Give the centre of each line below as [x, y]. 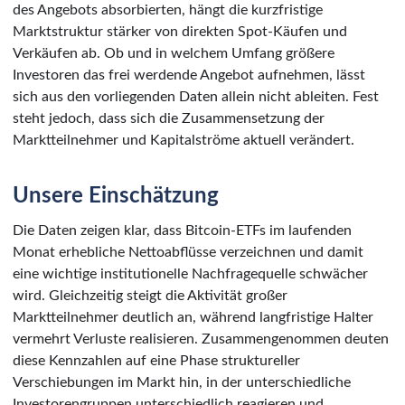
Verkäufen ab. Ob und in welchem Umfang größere [174, 53]
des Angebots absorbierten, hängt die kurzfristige [168, 9]
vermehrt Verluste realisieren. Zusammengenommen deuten [201, 339]
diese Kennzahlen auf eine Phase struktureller [156, 360]
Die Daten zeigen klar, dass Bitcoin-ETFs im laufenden [182, 230]
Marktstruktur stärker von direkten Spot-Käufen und [180, 31]
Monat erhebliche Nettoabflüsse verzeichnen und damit [188, 252]
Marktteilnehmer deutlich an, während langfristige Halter [193, 317]
